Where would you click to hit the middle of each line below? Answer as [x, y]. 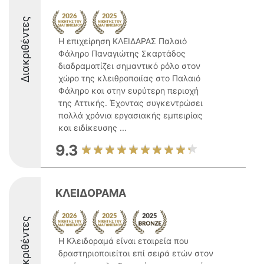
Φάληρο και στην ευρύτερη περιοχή [128, 90]
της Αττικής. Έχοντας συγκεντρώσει [131, 103]
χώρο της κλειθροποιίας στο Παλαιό [129, 78]
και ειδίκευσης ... [93, 128]
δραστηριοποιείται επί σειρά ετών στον [136, 253]
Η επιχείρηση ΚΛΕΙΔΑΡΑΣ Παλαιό [123, 41]
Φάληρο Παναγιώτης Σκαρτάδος [122, 53]
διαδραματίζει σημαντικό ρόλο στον [129, 66]
